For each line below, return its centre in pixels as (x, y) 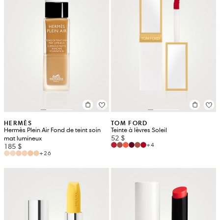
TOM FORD (129, 123)
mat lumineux (23, 138)
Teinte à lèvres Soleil (139, 130)
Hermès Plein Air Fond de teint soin (52, 130)
